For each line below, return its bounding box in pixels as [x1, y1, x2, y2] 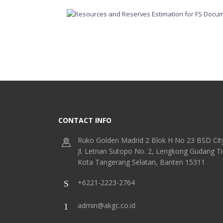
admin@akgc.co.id [77, 201, 135, 211]
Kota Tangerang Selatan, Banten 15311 [77, 157, 205, 167]
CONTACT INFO [58, 115, 111, 125]
